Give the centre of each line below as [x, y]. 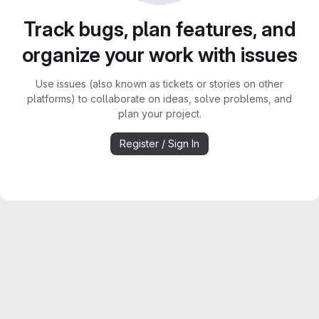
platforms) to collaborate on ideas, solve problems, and [159, 99]
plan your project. [159, 114]
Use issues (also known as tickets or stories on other [159, 84]
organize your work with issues [159, 55]
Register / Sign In [159, 143]
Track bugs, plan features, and [159, 29]
